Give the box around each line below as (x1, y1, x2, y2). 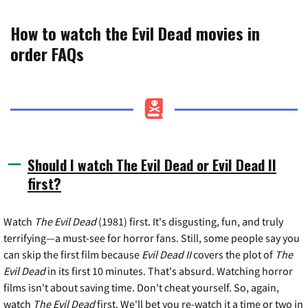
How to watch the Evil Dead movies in (10, 20, 260, 45)
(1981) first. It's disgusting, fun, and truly (98, 214, 283, 228)
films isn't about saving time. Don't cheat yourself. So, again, (3, 280, 279, 294)
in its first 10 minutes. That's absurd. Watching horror (45, 263, 293, 278)
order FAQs (10, 41, 84, 66)
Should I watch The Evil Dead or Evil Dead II (27, 153, 276, 175)
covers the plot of (191, 247, 275, 261)
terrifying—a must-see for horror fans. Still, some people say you (3, 230, 300, 245)
